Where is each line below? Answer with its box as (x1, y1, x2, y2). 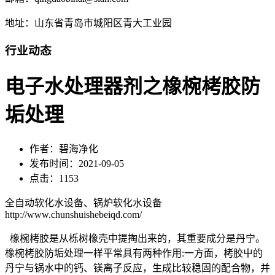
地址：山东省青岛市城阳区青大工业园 (5, 18, 172, 29)
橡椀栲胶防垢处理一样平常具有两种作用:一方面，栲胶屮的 (5, 247, 263, 258)
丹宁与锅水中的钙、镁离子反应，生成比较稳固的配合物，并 (5, 262, 270, 273)
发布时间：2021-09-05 (29, 158, 124, 169)
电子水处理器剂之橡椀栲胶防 (5, 76, 260, 98)
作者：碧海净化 (29, 143, 98, 154)
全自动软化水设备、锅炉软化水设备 (5, 197, 162, 208)
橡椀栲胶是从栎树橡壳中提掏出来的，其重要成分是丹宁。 (5, 233, 265, 244)
